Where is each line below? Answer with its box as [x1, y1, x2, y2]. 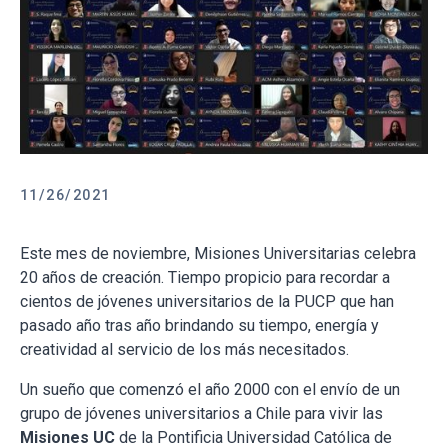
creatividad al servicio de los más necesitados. [20, 340, 349, 360]
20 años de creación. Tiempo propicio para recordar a [20, 268, 390, 288]
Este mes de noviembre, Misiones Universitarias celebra [20, 244, 416, 264]
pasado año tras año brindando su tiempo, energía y [20, 316, 379, 336]
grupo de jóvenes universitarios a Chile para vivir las [20, 404, 383, 424]
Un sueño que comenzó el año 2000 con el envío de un [20, 380, 400, 400]
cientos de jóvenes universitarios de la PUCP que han [20, 292, 394, 312]
